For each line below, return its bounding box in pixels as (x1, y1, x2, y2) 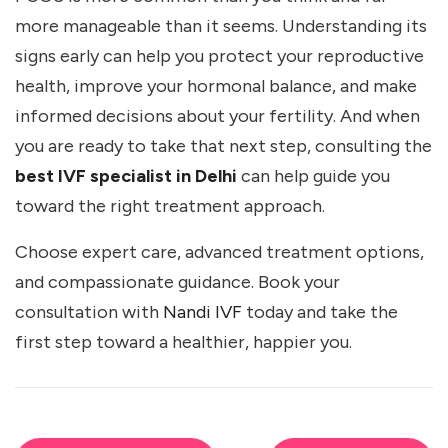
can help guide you (237, 165, 390, 188)
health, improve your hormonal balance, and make (15, 75, 417, 98)
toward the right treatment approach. (15, 195, 325, 218)
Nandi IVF (163, 301, 242, 324)
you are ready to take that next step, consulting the (15, 135, 432, 158)
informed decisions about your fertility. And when (15, 105, 420, 128)
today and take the (242, 301, 398, 324)
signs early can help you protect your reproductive (15, 45, 424, 68)
